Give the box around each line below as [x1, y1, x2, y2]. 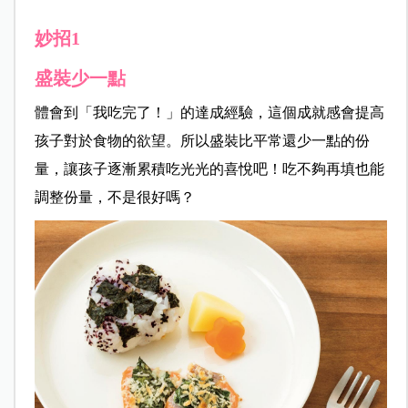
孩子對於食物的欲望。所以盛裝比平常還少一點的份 [34, 133, 370, 149]
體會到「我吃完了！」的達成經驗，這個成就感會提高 [34, 105, 384, 121]
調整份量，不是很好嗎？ [34, 189, 195, 206]
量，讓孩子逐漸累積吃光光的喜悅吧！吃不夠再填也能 [34, 161, 384, 178]
